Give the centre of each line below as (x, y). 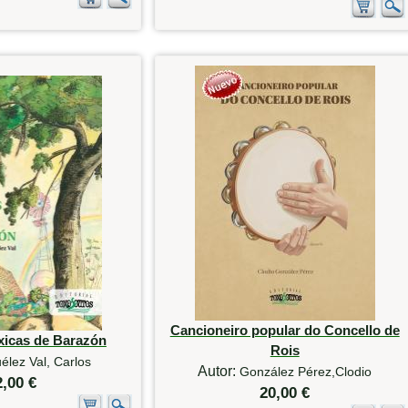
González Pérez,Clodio (306, 371)
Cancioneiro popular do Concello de (285, 330)
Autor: (219, 371)
